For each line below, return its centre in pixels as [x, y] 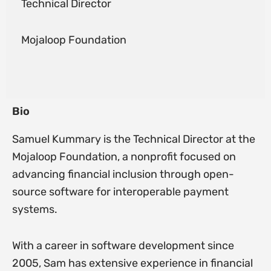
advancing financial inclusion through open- [123, 174]
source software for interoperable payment [120, 191]
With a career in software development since [123, 246]
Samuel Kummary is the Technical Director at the [133, 139]
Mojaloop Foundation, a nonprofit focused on [124, 156]
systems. [34, 209]
